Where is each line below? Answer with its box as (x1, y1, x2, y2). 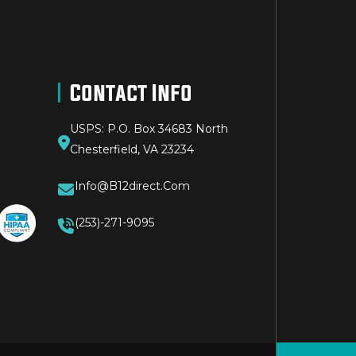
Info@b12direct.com (75, 178, 190, 193)
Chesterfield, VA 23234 (70, 141, 194, 157)
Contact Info (70, 79, 192, 105)
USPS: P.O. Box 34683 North (70, 121, 228, 136)
